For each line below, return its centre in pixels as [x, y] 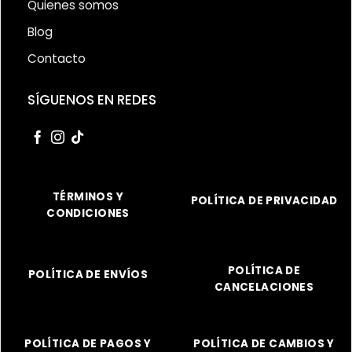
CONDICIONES [88, 214]
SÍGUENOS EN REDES [92, 100]
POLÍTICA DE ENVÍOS [88, 274]
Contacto [56, 59]
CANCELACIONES [264, 287]
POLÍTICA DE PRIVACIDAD [264, 201]
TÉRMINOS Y [88, 197]
